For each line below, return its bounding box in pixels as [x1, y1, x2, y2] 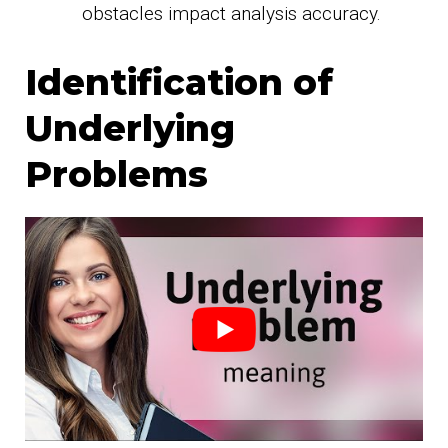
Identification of [25, 59, 333, 104]
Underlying [25, 105, 235, 150]
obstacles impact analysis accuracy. [82, 2, 381, 26]
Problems [25, 151, 208, 196]
